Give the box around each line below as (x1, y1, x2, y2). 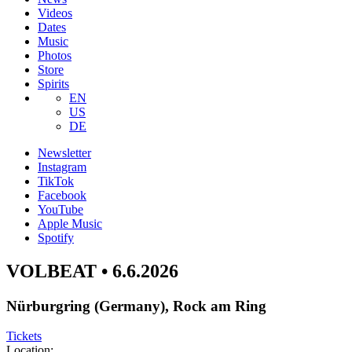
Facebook (38, 188, 86, 202)
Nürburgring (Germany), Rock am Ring (6, 297, 266, 314)
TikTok (38, 174, 74, 188)
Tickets (6, 329, 42, 343)
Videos (38, 5, 72, 20)
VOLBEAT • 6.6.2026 (6, 260, 178, 281)
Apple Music (38, 216, 102, 230)
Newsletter (38, 145, 91, 159)
